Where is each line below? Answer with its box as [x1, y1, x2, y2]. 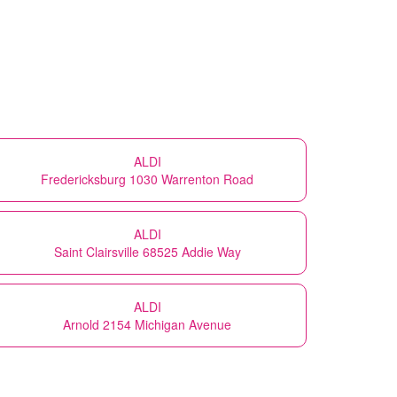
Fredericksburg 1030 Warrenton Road [41, 169, 253, 188]
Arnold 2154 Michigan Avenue [63, 315, 231, 333]
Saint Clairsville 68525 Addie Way [53, 242, 241, 261]
